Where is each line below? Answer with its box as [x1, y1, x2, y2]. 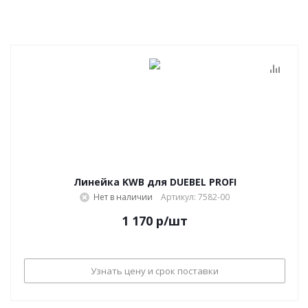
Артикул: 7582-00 [161, 191, 230, 203]
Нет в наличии [93, 191, 153, 203]
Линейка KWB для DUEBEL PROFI [73, 175, 236, 188]
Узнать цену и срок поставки [91, 264, 219, 277]
